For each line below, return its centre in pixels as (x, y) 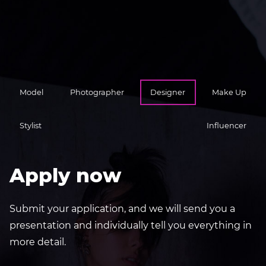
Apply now (65, 175)
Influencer (226, 126)
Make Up (229, 92)
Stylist (31, 126)
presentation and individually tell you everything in (131, 225)
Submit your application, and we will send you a (122, 208)
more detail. (38, 242)
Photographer (97, 92)
